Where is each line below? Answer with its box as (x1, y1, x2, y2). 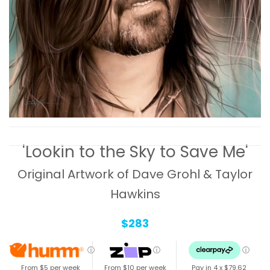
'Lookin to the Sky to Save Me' (22, 141, 248, 163)
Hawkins (110, 186, 160, 203)
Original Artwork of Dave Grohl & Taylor (17, 166, 253, 183)
